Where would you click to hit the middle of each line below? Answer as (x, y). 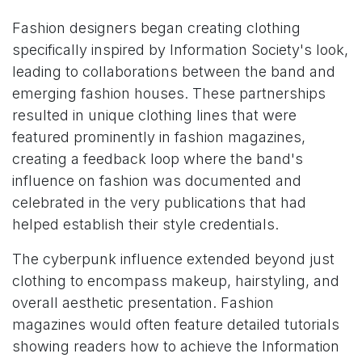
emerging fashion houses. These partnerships (169, 93)
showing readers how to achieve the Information (176, 346)
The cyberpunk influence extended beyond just (173, 259)
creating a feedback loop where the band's (158, 158)
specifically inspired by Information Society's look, (180, 49)
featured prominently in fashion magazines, (159, 137)
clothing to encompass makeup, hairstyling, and (176, 280)
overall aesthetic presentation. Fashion (143, 302)
